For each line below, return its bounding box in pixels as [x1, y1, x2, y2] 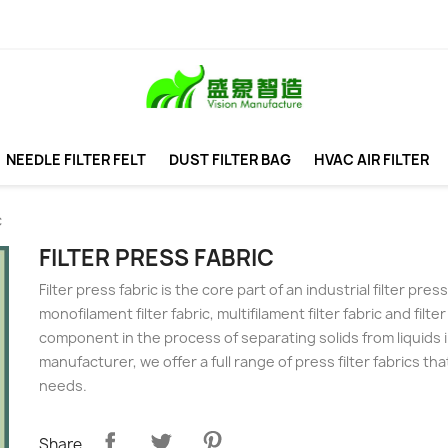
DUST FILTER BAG [169, 150, 291, 169]
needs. [38, 376, 87, 395]
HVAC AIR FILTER [314, 150, 429, 169]
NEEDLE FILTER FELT [6, 150, 146, 169]
